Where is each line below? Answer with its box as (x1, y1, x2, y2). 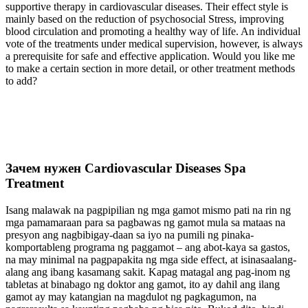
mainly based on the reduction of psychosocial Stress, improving (5, 13, 284, 25)
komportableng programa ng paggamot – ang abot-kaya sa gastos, (5, 241, 290, 253)
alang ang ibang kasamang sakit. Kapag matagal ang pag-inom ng (5, 265, 290, 278)
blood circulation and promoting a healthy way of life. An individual (5, 25, 300, 38)
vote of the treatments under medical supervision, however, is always (5, 38, 302, 50)
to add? (5, 75, 37, 87)
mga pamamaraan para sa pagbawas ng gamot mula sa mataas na (5, 216, 285, 228)
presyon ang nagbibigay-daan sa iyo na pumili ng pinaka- (5, 228, 254, 241)
